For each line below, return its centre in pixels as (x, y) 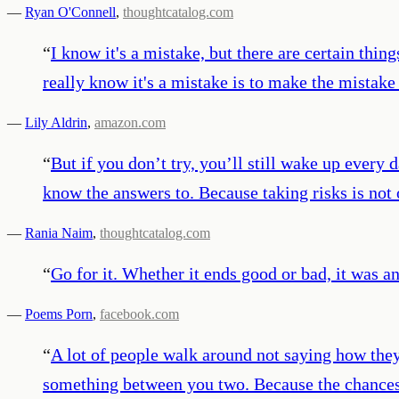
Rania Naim (59, 232)
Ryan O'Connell (70, 12)
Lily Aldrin (56, 122)
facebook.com (139, 313)
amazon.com (130, 122)
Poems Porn (59, 313)
